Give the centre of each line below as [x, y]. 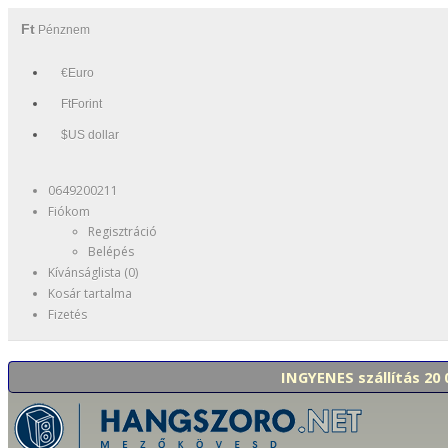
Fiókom [69, 211]
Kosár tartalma [90, 293]
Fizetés [67, 314]
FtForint [81, 103]
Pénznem [64, 29]
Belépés [111, 251]
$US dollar [90, 134]
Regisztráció [122, 231]
